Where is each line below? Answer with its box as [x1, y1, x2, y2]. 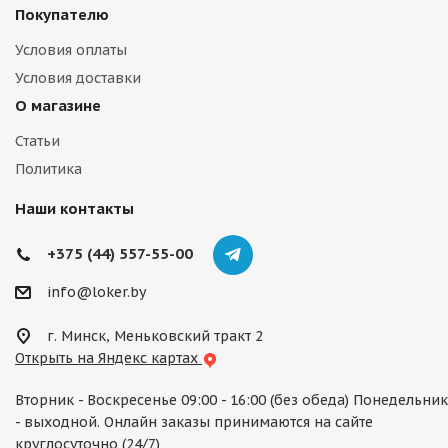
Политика [15, 160, 82, 178]
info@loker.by [47, 283, 146, 302]
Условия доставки [15, 69, 141, 87]
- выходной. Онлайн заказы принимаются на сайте [15, 413, 373, 432]
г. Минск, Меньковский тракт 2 [47, 327, 263, 346]
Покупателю [15, 5, 109, 24]
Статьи [15, 132, 60, 150]
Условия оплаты [15, 41, 127, 59]
